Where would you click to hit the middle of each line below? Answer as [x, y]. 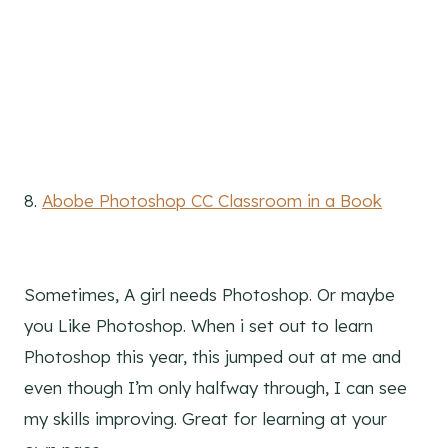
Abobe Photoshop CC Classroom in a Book [212, 201]
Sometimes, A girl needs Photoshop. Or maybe [209, 295]
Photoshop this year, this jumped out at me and [212, 357]
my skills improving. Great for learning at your [205, 419]
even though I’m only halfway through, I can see [215, 388]
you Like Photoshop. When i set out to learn [198, 326]
